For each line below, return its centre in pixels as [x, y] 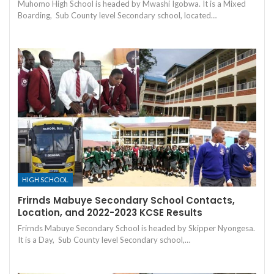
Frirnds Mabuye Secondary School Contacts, [126, 201]
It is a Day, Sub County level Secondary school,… [104, 240]
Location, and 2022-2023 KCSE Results [110, 213]
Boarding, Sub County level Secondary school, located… [117, 15]
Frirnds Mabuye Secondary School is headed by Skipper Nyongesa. [136, 228]
